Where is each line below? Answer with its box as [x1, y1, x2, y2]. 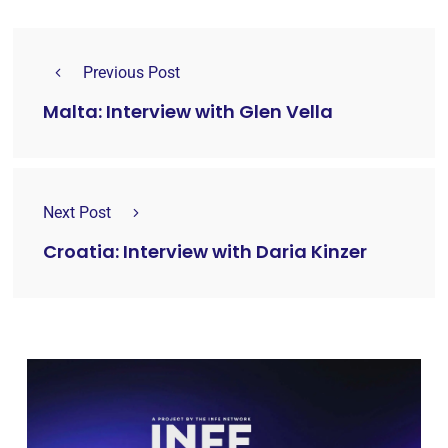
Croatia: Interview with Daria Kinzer [43, 239, 367, 265]
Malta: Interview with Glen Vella [43, 99, 333, 125]
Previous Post [83, 62, 180, 82]
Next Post [43, 202, 111, 222]
